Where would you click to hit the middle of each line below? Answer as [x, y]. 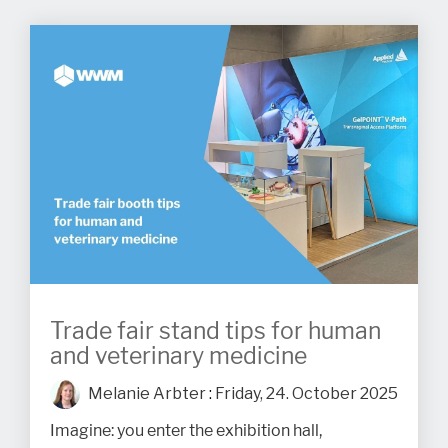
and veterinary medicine [178, 357]
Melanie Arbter [145, 394]
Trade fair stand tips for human [215, 332]
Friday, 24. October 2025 [306, 394]
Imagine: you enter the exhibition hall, [186, 431]
